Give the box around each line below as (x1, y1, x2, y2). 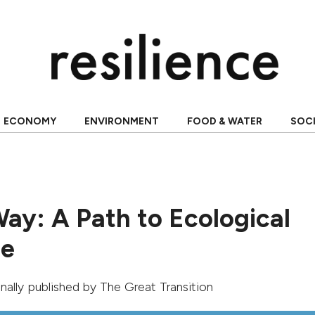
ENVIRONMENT (84, 115, 159, 127)
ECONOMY (3, 115, 56, 127)
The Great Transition (100, 279, 213, 295)
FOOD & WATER (186, 115, 262, 127)
